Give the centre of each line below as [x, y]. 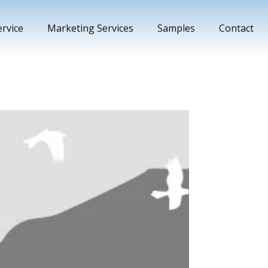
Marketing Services [90, 28]
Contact [236, 28]
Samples [176, 28]
